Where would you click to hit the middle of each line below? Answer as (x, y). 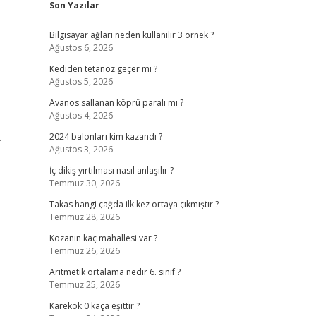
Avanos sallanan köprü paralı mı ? (116, 103)
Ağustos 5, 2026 (81, 81)
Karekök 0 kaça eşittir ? (94, 306)
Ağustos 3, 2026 (81, 149)
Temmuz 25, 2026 (84, 285)
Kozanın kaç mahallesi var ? (103, 238)
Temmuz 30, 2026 (84, 183)
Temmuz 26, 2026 (84, 251)
